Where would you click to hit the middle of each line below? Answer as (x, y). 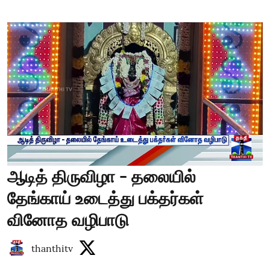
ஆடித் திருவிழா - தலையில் (102, 177)
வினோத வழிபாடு (68, 220)
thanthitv (52, 248)
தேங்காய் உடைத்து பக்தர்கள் (105, 198)
